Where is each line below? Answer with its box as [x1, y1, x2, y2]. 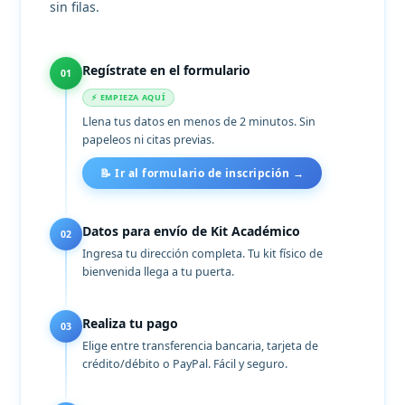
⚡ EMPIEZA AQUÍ [91, 91, 166, 104]
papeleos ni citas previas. [82, 131, 215, 147]
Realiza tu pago [82, 315, 179, 333]
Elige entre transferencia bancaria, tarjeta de [82, 338, 319, 354]
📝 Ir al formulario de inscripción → [100, 165, 305, 182]
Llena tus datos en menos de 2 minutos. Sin [82, 113, 316, 129]
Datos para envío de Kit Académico [82, 222, 301, 240]
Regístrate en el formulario [82, 61, 251, 80]
